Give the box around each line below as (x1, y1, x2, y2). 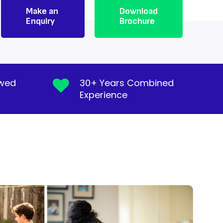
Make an (26, 6, 59, 17)
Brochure (119, 16, 155, 27)
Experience (79, 88, 127, 101)
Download (119, 6, 158, 17)
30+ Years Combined (79, 76, 174, 89)
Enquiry (26, 16, 55, 27)
